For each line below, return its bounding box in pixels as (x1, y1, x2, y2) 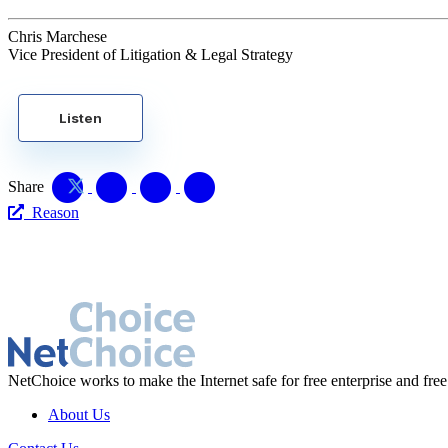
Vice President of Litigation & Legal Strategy (8, 45, 293, 63)
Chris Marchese (8, 27, 107, 45)
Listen (59, 109, 102, 126)
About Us (48, 405, 110, 423)
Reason (24, 203, 79, 221)
